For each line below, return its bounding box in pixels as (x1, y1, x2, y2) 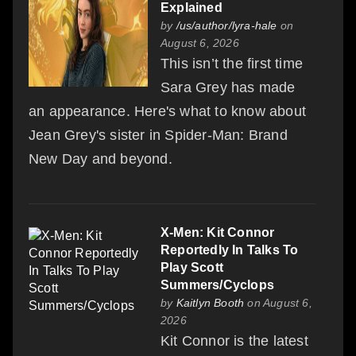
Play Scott (161, 260, 223, 274)
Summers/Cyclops (161, 277, 274, 292)
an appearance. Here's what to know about (29, 103, 307, 119)
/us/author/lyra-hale (176, 18, 277, 32)
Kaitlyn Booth (176, 296, 245, 309)
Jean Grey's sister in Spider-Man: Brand (29, 126, 288, 143)
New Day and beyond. (29, 150, 172, 167)
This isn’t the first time (161, 55, 303, 72)
